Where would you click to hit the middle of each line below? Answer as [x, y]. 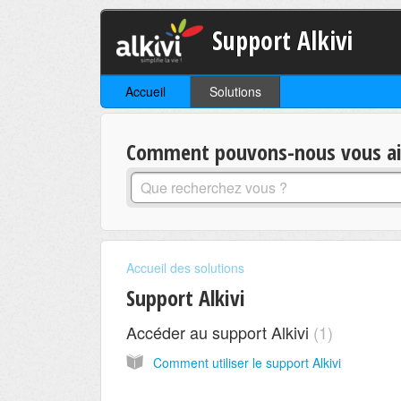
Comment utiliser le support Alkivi [247, 363]
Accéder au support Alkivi [220, 333]
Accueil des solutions [185, 267]
